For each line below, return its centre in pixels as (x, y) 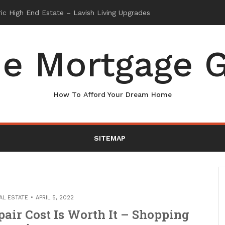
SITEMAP (109, 138)
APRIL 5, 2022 (54, 198)
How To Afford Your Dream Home (113, 94)
